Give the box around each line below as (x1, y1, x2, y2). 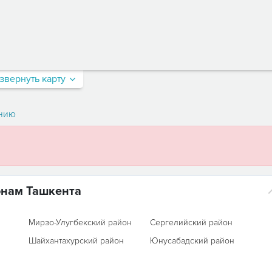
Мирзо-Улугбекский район (28, 217, 132, 228)
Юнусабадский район (150, 236, 235, 246)
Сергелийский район (150, 217, 233, 228)
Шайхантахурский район (28, 236, 124, 246)
